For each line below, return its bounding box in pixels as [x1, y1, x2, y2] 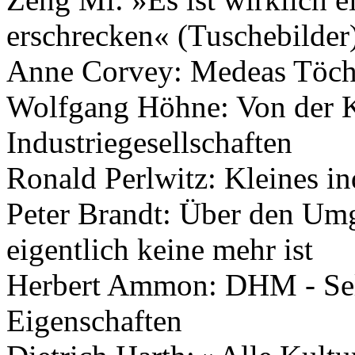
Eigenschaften [6, 303, 182, 338]
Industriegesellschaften [6, 124, 292, 159]
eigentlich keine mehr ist [6, 231, 313, 266]
